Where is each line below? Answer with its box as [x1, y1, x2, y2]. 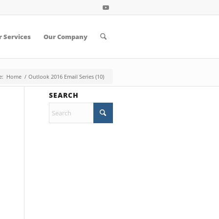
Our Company [43, 32, 88, 41]
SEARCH [49, 90, 79, 100]
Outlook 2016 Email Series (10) [28, 73, 104, 80]
